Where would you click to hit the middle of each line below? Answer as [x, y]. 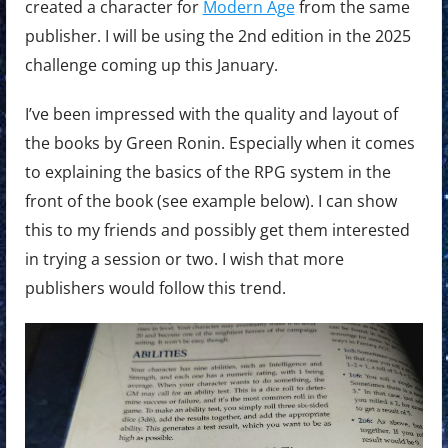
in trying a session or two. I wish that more [184, 259]
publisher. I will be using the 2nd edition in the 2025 [217, 36]
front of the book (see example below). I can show [210, 201]
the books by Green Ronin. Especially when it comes [219, 143]
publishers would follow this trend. [155, 288]
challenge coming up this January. [151, 65]
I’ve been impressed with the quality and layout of [211, 114]
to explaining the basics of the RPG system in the [207, 172]
